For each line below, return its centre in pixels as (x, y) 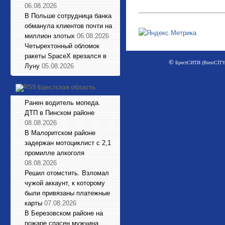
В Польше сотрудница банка (68, 16)
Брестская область (67, 88)
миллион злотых (50, 36)
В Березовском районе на (64, 213)
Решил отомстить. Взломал (67, 173)
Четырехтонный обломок (62, 46)
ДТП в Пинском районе (60, 113)
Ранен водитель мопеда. (63, 103)
